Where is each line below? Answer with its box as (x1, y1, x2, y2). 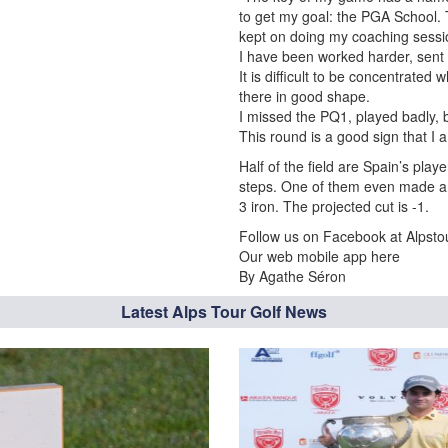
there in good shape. (239, 86, 370, 106)
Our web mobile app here (239, 246, 400, 266)
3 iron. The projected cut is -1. (239, 196, 429, 216)
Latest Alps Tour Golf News (121, 300, 327, 323)
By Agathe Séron (239, 266, 346, 286)
